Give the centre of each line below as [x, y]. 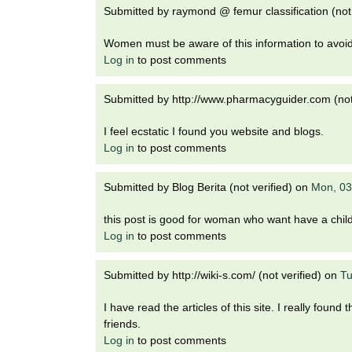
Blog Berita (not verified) [232, 187]
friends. [122, 324]
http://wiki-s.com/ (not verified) [247, 275]
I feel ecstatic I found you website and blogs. [214, 132]
